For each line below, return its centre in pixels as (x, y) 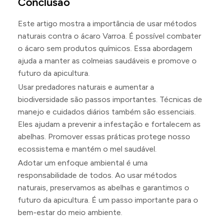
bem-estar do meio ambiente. (70, 212)
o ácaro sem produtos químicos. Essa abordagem (105, 48)
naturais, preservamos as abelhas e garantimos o (104, 188)
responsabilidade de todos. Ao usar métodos (97, 175)
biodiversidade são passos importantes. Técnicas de (110, 99)
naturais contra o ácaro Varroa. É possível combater (110, 36)
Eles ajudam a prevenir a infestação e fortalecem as (109, 124)
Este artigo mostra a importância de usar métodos (107, 24)
